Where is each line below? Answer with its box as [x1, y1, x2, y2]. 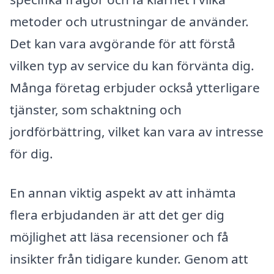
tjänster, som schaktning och [10, 100, 182, 118]
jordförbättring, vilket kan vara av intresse [10, 122, 264, 140]
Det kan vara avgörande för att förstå [10, 34, 235, 52]
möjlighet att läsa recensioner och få [10, 228, 229, 245]
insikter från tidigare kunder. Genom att [10, 250, 248, 267]
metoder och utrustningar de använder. [10, 12, 249, 30]
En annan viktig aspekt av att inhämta [10, 183, 236, 201]
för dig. [10, 144, 53, 162]
